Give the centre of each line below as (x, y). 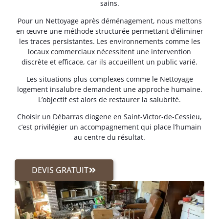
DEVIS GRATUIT (60, 170)
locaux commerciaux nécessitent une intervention (109, 51)
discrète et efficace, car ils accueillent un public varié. (109, 62)
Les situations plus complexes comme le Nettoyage (109, 79)
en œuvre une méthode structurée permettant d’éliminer (109, 31)
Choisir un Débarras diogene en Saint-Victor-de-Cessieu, (109, 117)
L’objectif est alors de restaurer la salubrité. (109, 99)
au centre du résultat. (109, 137)
